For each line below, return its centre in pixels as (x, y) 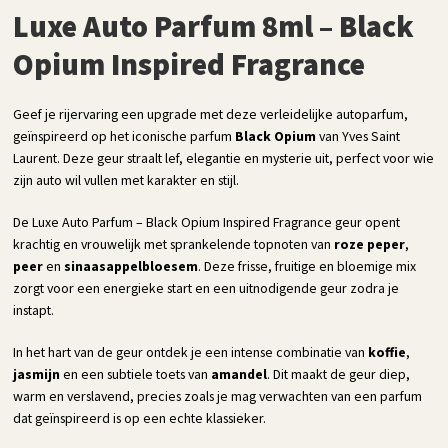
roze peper (370, 243)
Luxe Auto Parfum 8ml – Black (214, 25)
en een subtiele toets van (136, 373)
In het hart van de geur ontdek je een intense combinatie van (191, 351)
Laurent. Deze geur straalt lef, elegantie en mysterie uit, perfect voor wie (224, 157)
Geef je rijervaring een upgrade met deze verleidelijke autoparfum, (211, 113)
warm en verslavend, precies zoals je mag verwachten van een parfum (218, 395)
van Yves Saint (358, 135)
